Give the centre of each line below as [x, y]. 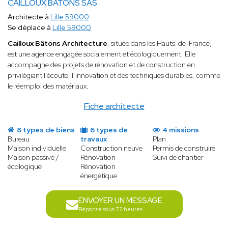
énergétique [98, 176]
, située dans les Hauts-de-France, [160, 44]
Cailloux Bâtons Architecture [58, 44]
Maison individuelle [37, 148]
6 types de [108, 130]
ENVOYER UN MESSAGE [120, 201]
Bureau [19, 139]
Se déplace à [30, 28]
